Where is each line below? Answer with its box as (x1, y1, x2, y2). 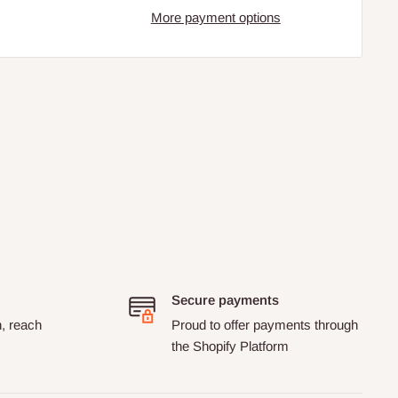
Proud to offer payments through (171, 317, 358, 333)
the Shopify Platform (171, 338, 289, 354)
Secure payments (171, 292, 279, 308)
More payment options (150, 10, 281, 26)
